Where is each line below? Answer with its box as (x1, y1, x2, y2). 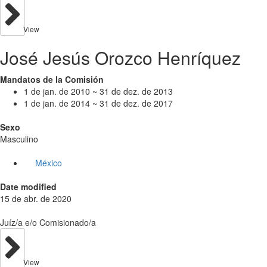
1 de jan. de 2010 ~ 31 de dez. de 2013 (24, 85, 173, 97)
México (35, 156, 62, 169)
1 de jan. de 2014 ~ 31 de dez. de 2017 (24, 97, 173, 109)
